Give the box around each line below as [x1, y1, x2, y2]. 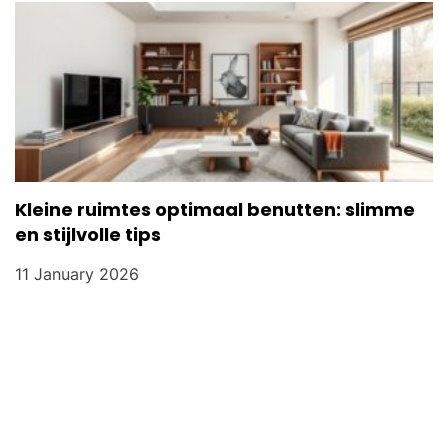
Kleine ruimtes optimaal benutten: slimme [15, 197, 415, 223]
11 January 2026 [15, 264, 139, 285]
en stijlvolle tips [15, 222, 161, 248]
